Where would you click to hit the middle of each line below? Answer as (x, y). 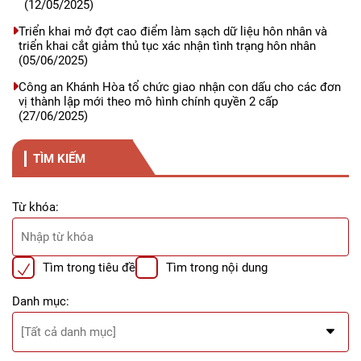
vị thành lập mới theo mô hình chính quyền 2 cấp (149, 102)
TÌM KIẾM (59, 158)
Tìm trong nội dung (217, 268)
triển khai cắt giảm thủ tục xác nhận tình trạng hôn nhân (167, 46)
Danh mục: (41, 301)
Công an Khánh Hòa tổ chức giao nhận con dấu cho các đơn (180, 87)
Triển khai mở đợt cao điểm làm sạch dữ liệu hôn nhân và (172, 31)
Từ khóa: (35, 207)
